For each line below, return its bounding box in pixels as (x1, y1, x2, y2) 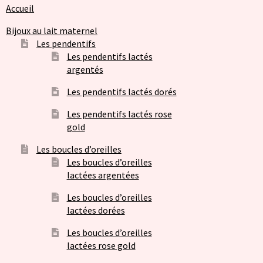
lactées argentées (66, 169, 139, 181)
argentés (66, 63, 103, 76)
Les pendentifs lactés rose (66, 108, 172, 120)
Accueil (6, 2, 35, 15)
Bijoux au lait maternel (6, 25, 98, 37)
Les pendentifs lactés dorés (66, 86, 177, 98)
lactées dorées (66, 204, 125, 217)
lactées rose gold (66, 240, 136, 252)
